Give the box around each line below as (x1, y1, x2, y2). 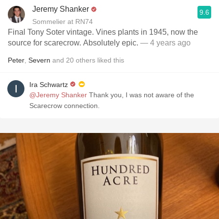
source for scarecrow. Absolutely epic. (8, 39, 138, 47)
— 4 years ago (138, 39, 191, 47)
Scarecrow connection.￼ (29, 102, 100, 109)
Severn (28, 56, 50, 64)
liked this (95, 56, 124, 64)
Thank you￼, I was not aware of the (87, 91, 194, 99)
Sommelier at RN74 (32, 18, 93, 25)
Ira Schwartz (29, 81, 68, 88)
